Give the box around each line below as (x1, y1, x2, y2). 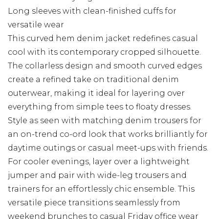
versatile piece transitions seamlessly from (8, 198, 180, 208)
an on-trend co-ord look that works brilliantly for (8, 130, 208, 139)
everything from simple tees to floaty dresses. (8, 102, 192, 112)
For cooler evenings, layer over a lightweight (8, 157, 190, 167)
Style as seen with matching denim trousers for (8, 116, 201, 126)
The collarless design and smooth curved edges (8, 61, 202, 71)
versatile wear (8, 20, 64, 30)
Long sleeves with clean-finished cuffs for (8, 6, 176, 16)
